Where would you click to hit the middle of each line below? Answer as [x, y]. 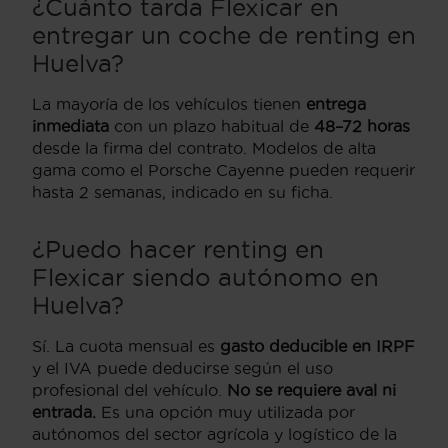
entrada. [64, 412]
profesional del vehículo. [129, 390]
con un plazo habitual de [211, 126]
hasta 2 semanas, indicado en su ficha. [182, 192]
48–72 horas [362, 126]
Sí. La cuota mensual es [126, 346]
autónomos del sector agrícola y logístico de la [214, 434]
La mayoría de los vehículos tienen [169, 104]
